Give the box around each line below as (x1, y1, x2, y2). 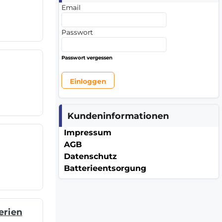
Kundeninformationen (67, 110, 169, 121)
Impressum (64, 128, 111, 138)
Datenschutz (64, 152, 117, 162)
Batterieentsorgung (64, 164, 146, 173)
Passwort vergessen (61, 54, 112, 61)
